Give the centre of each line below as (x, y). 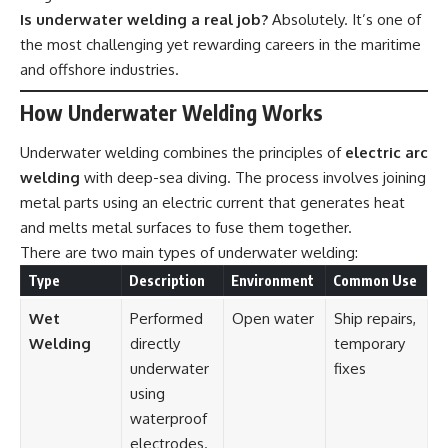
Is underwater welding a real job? (144, 20)
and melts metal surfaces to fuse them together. (186, 227)
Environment (272, 280)
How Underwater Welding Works (171, 113)
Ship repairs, (374, 318)
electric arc (386, 152)
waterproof (168, 418)
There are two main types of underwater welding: (189, 252)
